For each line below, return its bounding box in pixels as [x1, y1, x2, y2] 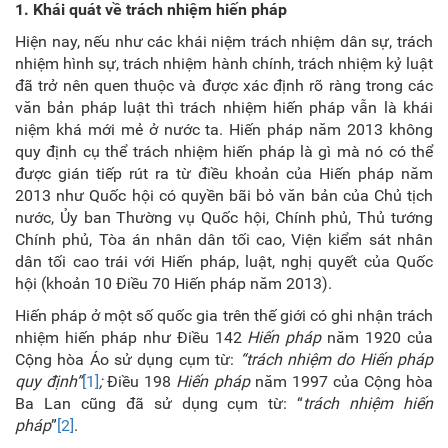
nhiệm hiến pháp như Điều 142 [15, 328, 248, 347]
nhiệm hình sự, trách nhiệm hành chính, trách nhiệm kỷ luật [15, 54, 433, 73]
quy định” [15, 372, 83, 391]
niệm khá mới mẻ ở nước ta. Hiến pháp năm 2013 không [15, 120, 433, 139]
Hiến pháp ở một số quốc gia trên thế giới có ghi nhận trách [15, 306, 433, 325]
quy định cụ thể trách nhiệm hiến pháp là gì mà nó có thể [15, 142, 433, 161]
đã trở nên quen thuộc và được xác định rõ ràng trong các [15, 76, 433, 95]
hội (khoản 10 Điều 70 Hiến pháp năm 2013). [15, 274, 332, 293]
